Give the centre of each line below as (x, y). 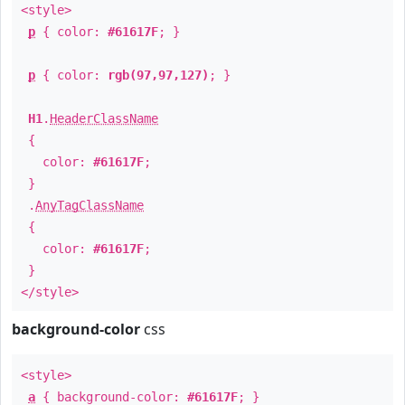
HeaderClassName (104, 118)
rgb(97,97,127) (158, 75)
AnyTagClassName (89, 205)
